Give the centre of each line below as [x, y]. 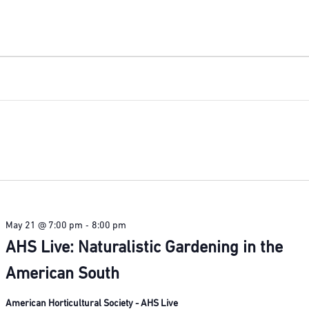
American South [63, 275]
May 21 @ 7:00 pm [44, 226]
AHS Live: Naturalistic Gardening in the [144, 249]
